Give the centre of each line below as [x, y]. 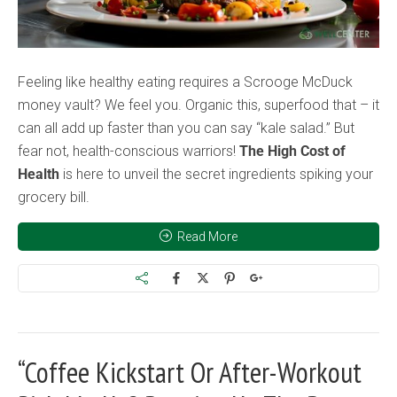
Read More [207, 237]
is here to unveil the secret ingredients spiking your [216, 174]
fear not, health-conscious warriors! [128, 151]
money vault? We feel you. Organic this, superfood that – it [198, 105]
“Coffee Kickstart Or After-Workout [190, 372]
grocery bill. [54, 197]
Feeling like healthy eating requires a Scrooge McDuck [185, 82]
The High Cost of [292, 151]
